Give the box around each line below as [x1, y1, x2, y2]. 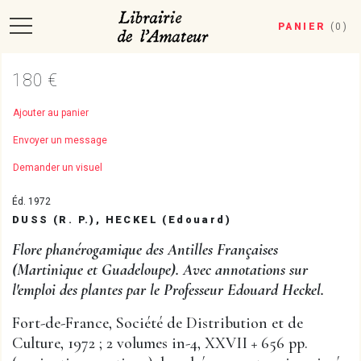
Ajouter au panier [13, 107, 89, 118]
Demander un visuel [13, 162, 102, 173]
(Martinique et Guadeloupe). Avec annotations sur [12, 260, 308, 280]
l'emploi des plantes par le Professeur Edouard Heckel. [12, 280, 324, 300]
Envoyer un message [13, 135, 107, 146]
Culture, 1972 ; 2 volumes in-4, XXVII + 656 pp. [12, 334, 308, 353]
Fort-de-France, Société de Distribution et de [12, 313, 303, 333]
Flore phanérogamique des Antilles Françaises [12, 240, 278, 259]
